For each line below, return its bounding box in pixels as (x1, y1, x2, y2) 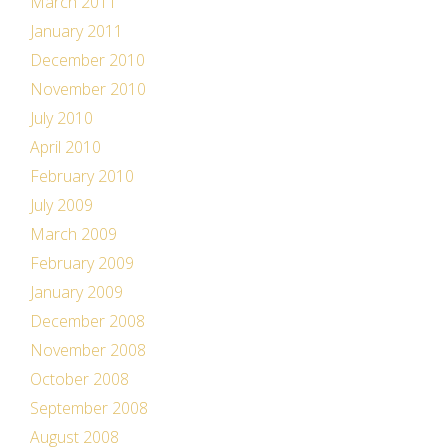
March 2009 (30, 223, 117, 245)
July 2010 (30, 107, 93, 129)
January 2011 (30, 20, 123, 42)
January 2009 (30, 281, 123, 303)
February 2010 (30, 165, 134, 187)
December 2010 (30, 49, 145, 71)
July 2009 (30, 194, 93, 216)
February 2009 (30, 252, 134, 274)
